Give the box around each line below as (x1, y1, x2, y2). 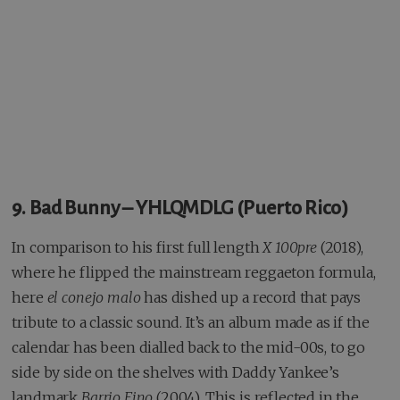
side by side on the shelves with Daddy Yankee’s (12, 362, 339, 381)
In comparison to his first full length (12, 237, 263, 256)
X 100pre (262, 237, 317, 256)
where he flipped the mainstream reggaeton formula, (12, 262, 376, 281)
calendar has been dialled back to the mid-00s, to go (12, 337, 366, 356)
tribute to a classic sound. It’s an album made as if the (12, 312, 370, 331)
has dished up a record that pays (140, 287, 362, 306)
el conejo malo (46, 287, 141, 306)
